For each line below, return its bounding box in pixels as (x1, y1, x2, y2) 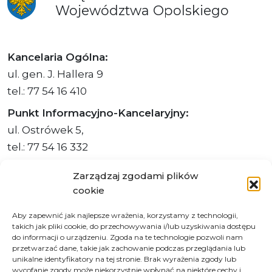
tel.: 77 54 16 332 (7, 140, 88, 153)
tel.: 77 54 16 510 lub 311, (7, 196, 124, 209)
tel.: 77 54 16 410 (7, 84, 87, 97)
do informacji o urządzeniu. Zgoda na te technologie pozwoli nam (12, 233, 243, 242)
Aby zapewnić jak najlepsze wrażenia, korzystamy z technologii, (12, 211, 238, 220)
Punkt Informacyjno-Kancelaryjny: (7, 106, 189, 119)
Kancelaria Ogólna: (7, 50, 108, 63)
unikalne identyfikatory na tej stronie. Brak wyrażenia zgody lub (12, 254, 236, 263)
